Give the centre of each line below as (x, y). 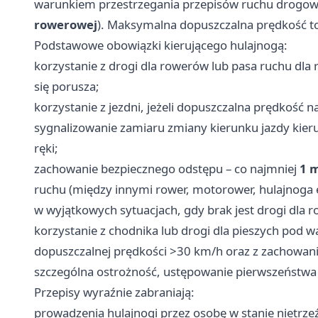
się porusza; (67, 87)
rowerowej (66, 25)
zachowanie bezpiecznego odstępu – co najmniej (167, 169)
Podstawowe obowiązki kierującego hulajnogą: (161, 45)
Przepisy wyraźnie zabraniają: (114, 292)
